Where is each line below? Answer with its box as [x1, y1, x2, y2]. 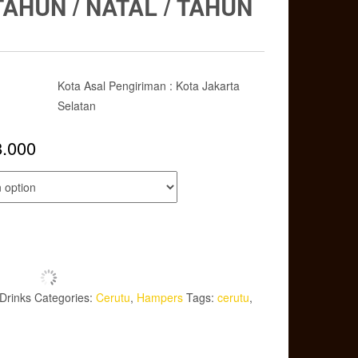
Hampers [137, 289, 183, 306]
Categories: [34, 289, 96, 306]
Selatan [57, 97, 96, 113]
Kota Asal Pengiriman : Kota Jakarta [57, 78, 240, 93]
